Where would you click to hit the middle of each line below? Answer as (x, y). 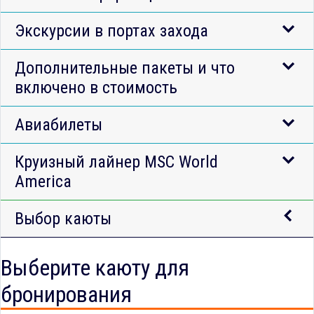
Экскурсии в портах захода (111, 30)
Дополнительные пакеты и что (125, 68)
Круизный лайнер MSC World (116, 162)
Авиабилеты (59, 124)
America (43, 181)
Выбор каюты (63, 218)
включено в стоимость (96, 87)
